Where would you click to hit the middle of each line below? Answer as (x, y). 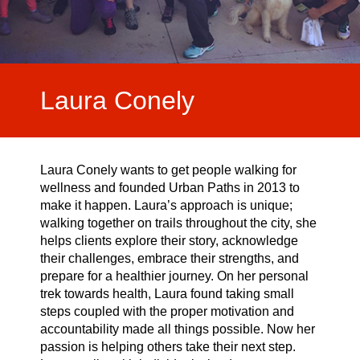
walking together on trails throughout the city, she (178, 223)
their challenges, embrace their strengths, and (170, 259)
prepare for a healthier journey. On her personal (174, 276)
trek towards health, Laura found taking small (167, 294)
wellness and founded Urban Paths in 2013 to (170, 188)
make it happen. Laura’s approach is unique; (166, 206)
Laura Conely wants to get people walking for (168, 170)
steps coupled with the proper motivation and (167, 312)
